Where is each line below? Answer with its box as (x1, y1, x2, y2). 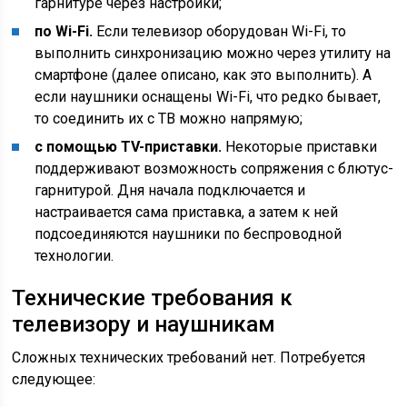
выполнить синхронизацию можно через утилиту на (35, 45, 392, 62)
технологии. (35, 247, 114, 264)
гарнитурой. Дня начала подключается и (35, 182, 306, 199)
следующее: (12, 371, 96, 388)
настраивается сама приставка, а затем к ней (35, 203, 339, 221)
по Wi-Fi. (35, 23, 94, 40)
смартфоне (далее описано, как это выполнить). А (35, 66, 372, 84)
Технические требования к (12, 285, 293, 311)
